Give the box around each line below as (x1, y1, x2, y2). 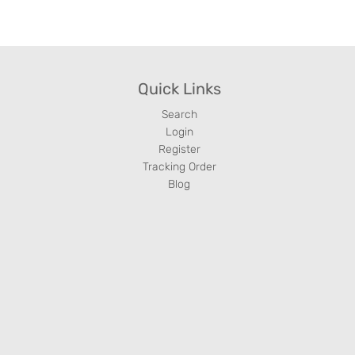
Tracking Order (142, 159, 216, 174)
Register (158, 142, 200, 156)
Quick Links (137, 78, 221, 98)
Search (161, 107, 197, 121)
